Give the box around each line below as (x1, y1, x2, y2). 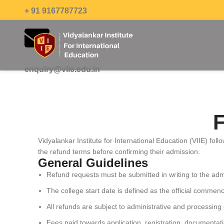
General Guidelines (38, 156, 148, 170)
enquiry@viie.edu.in (24, 64, 100, 73)
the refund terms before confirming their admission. (38, 147, 200, 156)
